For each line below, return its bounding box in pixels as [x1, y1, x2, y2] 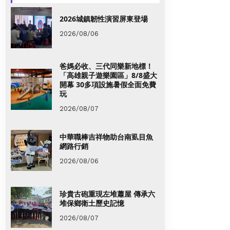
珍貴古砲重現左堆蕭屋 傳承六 [60, 188, 155, 199]
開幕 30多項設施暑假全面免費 [60, 80, 156, 90]
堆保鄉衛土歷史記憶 [60, 198, 124, 208]
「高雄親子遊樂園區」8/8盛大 [60, 70, 157, 81]
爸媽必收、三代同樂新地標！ [60, 61, 153, 71]
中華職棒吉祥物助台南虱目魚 [60, 131, 153, 142]
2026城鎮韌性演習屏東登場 [60, 13, 148, 24]
